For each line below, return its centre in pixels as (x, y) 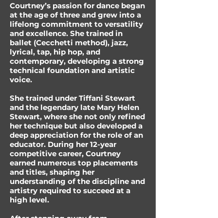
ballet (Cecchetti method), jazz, (69, 43)
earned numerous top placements (74, 163)
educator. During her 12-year (63, 144)
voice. (21, 80)
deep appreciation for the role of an (76, 135)
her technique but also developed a (76, 126)
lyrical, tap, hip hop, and (55, 52)
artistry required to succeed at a (70, 191)
